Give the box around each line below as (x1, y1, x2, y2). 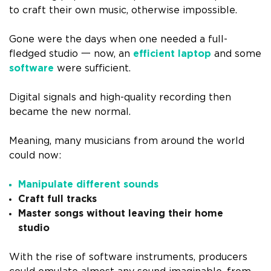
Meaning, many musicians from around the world (9, 135, 244, 146)
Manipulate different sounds (18, 179, 158, 189)
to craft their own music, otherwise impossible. (9, 5, 237, 15)
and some (211, 48, 261, 59)
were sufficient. (54, 63, 131, 73)
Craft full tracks (18, 194, 97, 204)
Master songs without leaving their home (18, 208, 223, 218)
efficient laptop (133, 48, 211, 59)
